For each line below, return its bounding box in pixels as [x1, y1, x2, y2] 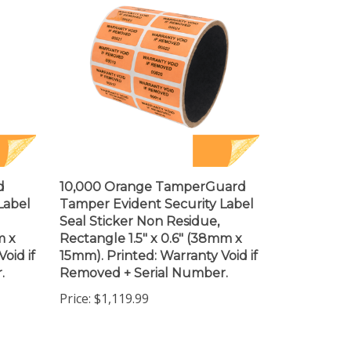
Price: [60, 277, 91, 294]
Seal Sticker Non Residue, [60, 201, 219, 215]
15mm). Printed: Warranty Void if [60, 235, 258, 250]
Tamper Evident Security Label [60, 183, 254, 198]
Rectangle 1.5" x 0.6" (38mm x [60, 218, 242, 233]
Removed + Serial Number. [60, 252, 228, 267]
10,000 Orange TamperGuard [60, 166, 246, 181]
